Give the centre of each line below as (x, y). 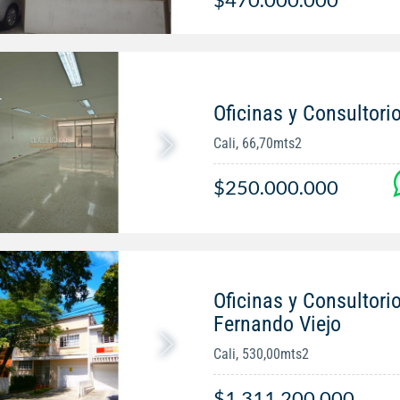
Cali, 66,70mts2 (257, 144)
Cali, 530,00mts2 (261, 354)
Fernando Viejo (277, 325)
